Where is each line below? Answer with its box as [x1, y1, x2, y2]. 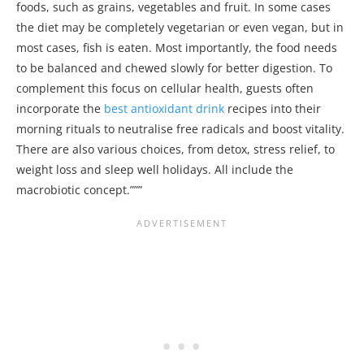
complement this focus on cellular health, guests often [16, 80, 314, 97]
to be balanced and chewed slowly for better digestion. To [16, 60, 332, 76]
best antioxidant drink [104, 101, 224, 117]
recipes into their [224, 101, 321, 117]
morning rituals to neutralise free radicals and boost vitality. [16, 121, 344, 137]
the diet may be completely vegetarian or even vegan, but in [16, 19, 344, 36]
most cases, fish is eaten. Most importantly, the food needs [16, 40, 337, 56]
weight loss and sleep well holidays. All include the [16, 162, 293, 178]
